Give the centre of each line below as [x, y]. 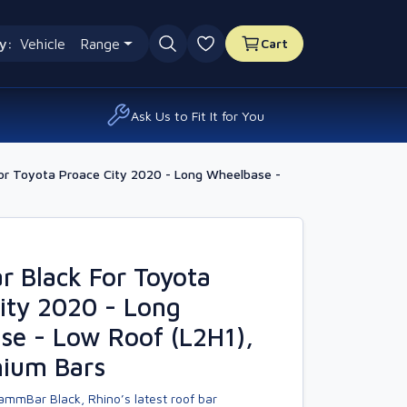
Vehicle [42, 44]
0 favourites [248, 53]
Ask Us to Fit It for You [198, 115]
